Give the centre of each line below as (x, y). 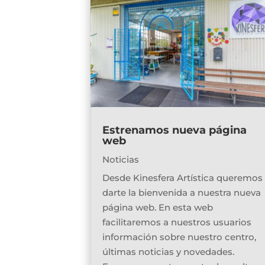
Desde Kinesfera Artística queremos (183, 178)
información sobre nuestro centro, (180, 237)
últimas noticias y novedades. (169, 252)
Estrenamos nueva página (175, 130)
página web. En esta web (158, 208)
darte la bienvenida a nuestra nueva (182, 193)
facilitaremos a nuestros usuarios (177, 222)
